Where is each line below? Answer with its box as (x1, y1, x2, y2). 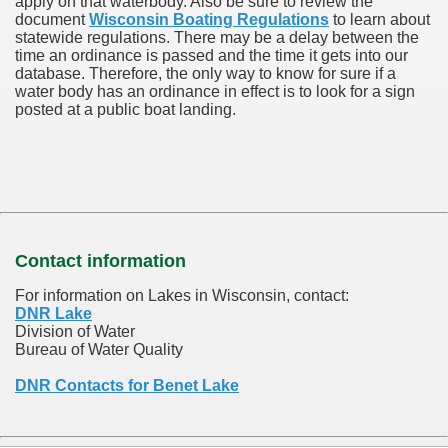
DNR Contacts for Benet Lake (15, 376, 239, 394)
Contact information (15, 251, 186, 272)
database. (15, 64, 89, 82)
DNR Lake (15, 304, 92, 322)
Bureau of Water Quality (15, 340, 183, 358)
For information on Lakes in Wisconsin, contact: (15, 286, 349, 304)
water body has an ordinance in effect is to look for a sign (15, 82, 415, 100)
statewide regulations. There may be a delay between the (15, 28, 419, 46)
